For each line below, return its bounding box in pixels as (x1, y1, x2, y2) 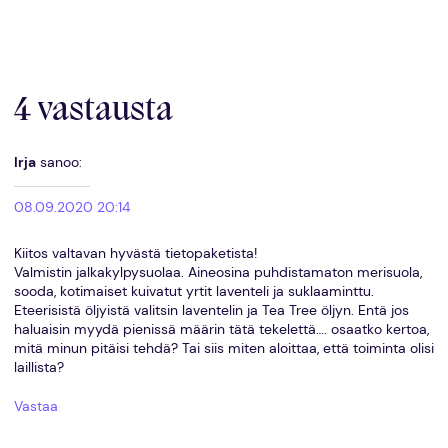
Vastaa (13, 398, 58, 416)
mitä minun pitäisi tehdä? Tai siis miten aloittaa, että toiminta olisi (13, 339, 434, 357)
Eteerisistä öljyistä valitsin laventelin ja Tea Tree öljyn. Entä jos (13, 301, 409, 319)
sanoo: (39, 154, 82, 172)
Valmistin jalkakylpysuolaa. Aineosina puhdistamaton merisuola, (13, 263, 422, 281)
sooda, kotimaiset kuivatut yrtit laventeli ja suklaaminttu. (13, 282, 374, 300)
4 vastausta (13, 91, 173, 130)
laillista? (13, 358, 64, 376)
